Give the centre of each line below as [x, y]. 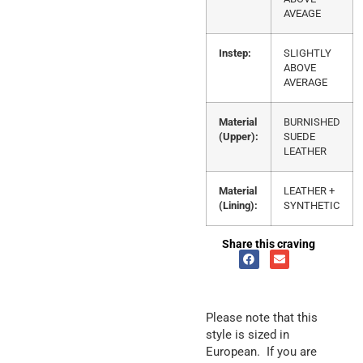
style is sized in [248, 335]
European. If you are [261, 352]
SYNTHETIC [312, 206]
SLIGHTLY [307, 53]
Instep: [235, 53]
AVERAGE [305, 83]
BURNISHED [312, 122]
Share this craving [268, 244]
